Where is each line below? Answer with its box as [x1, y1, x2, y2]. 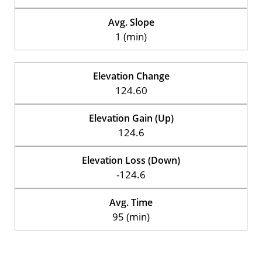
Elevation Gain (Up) [88, 111, 174, 125]
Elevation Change [92, 69, 170, 82]
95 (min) [112, 209, 150, 223]
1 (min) [115, 29, 147, 43]
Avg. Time [109, 195, 153, 209]
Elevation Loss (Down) [82, 153, 180, 167]
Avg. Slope [108, 15, 154, 29]
